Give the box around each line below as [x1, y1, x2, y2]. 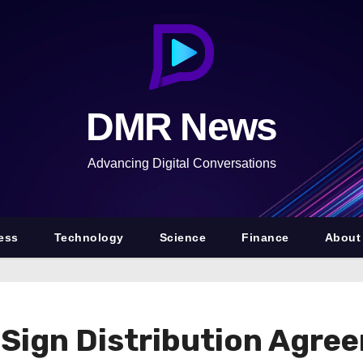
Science [159, 231, 207, 244]
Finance [241, 231, 289, 244]
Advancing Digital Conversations [87, 156, 276, 170]
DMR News [86, 105, 277, 148]
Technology [53, 231, 124, 244]
